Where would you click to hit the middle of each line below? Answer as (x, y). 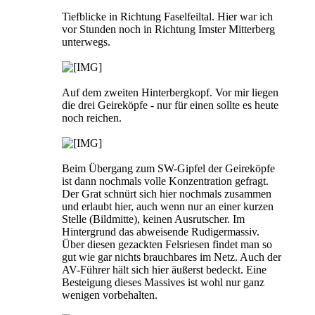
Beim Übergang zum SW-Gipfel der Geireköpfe (168, 168)
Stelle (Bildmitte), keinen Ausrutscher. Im (153, 219)
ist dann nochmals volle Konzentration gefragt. (165, 181)
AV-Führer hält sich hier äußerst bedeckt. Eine (164, 270)
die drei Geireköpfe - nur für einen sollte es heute (170, 105)
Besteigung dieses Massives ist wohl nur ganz (163, 282)
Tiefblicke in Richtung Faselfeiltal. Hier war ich (167, 17)
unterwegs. (86, 42)
